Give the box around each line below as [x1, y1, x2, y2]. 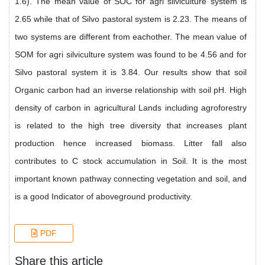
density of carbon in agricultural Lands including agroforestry [15, 103, 247, 112]
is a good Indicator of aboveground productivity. [15, 192, 192, 201]
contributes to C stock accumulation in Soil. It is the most [15, 156, 247, 166]
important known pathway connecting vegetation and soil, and [15, 174, 247, 183]
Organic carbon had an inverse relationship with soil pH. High [15, 85, 247, 95]
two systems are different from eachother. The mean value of [15, 32, 247, 41]
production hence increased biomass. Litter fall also [15, 138, 247, 148]
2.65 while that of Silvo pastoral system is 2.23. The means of [15, 14, 247, 24]
